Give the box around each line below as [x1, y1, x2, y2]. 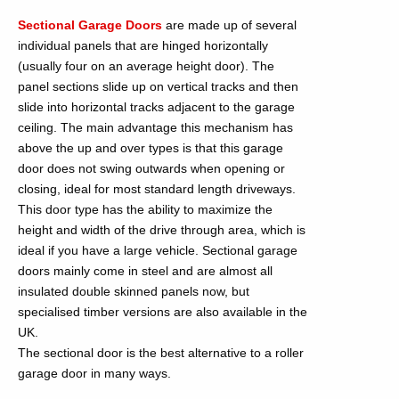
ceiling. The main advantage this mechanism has [18, 120, 293, 134]
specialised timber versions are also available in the [18, 305, 307, 319]
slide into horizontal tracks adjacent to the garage [18, 100, 295, 114]
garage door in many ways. [18, 366, 171, 380]
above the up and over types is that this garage [18, 141, 283, 155]
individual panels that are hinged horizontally [18, 38, 268, 53]
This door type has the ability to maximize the [18, 202, 273, 216]
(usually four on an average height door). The [18, 59, 274, 73]
